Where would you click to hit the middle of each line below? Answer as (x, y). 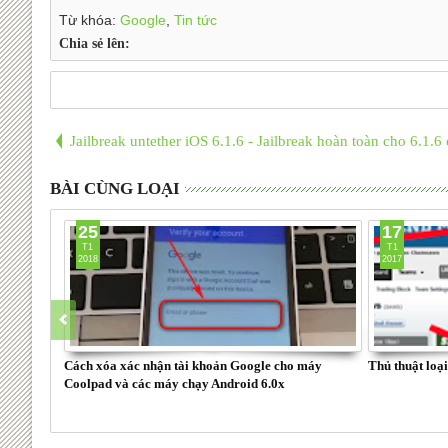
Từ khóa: (89, 19)
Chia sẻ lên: (94, 43)
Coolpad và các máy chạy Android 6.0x (174, 383)
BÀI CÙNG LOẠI (114, 188)
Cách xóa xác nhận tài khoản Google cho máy (192, 365)
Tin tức (195, 19)
